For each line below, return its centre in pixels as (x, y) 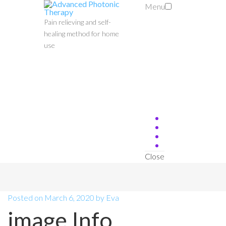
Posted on (26, 197)
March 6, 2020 (69, 197)
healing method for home (81, 34)
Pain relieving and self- (77, 22)
